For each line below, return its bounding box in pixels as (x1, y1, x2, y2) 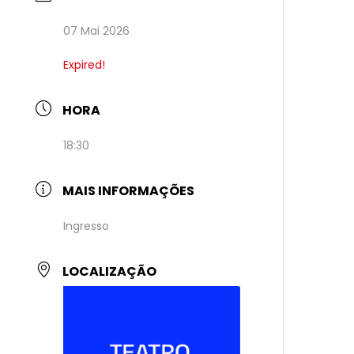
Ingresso (63, 218, 110, 234)
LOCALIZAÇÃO (62, 262, 157, 281)
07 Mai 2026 (63, 23, 130, 39)
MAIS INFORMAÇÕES (62, 182, 195, 200)
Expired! (63, 57, 106, 73)
